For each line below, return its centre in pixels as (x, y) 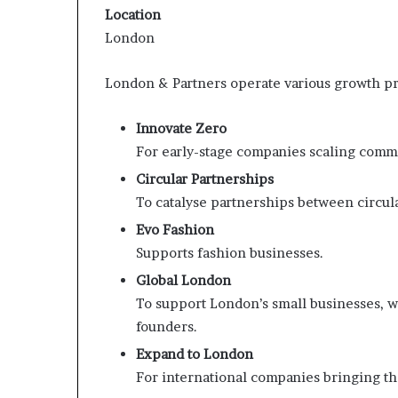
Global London (183, 280)
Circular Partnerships (205, 179)
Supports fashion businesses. (230, 253)
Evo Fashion (175, 230)
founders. (167, 326)
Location (133, 15)
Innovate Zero (181, 128)
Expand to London (195, 354)
